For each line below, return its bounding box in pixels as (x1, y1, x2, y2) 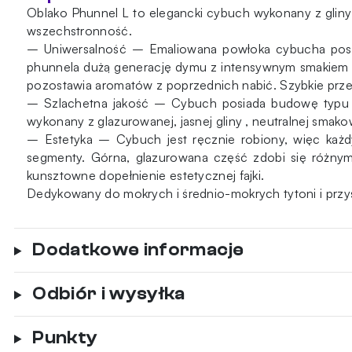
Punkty (32, 328, 98, 348)
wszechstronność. (27, 23, 132, 39)
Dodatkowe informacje (32, 240, 244, 260)
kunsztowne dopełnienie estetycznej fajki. (27, 167, 265, 184)
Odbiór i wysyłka (32, 284, 185, 304)
